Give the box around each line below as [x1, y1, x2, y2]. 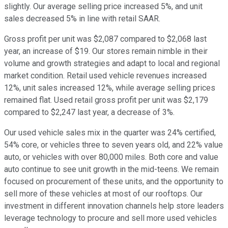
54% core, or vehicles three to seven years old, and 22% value [4, 140, 223, 150]
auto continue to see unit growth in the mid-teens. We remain [4, 164, 219, 175]
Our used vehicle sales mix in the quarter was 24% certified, [4, 128, 216, 138]
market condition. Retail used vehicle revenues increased [4, 71, 207, 81]
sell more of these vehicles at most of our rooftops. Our [4, 189, 203, 199]
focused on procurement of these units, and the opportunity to [4, 177, 223, 187]
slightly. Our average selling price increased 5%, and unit [4, 2, 203, 12]
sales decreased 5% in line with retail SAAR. [4, 14, 160, 24]
